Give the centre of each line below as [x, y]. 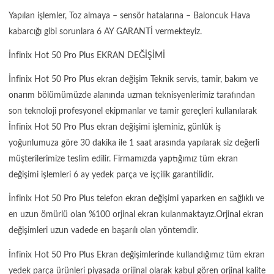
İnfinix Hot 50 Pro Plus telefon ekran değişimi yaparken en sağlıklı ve [136, 199]
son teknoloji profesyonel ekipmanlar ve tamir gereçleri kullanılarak [133, 112]
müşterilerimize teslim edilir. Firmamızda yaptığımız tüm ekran [123, 159]
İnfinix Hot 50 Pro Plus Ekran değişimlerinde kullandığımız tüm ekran [137, 255]
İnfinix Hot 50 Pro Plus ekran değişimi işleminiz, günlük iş [115, 128]
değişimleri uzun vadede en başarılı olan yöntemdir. [103, 231]
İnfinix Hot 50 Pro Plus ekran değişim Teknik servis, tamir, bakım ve [133, 80]
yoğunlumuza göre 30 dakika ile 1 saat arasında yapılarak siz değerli [134, 143]
